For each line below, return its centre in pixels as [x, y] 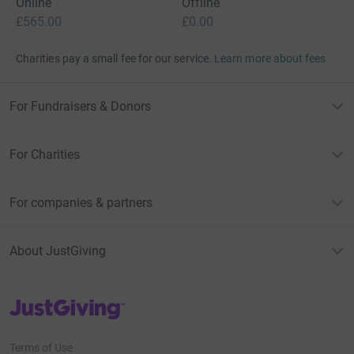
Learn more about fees [270, 59]
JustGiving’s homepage [66, 304]
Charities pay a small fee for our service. [114, 59]
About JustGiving [58, 251]
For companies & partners [81, 203]
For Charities [45, 155]
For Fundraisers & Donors [80, 107]
